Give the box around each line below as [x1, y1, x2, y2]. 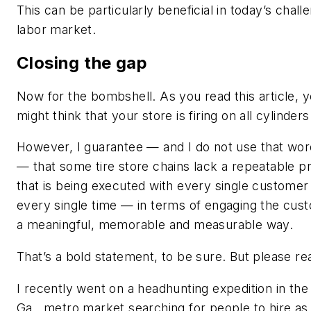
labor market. [17, 22, 96, 37]
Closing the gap [17, 52, 147, 73]
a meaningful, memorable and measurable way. [17, 217, 294, 233]
